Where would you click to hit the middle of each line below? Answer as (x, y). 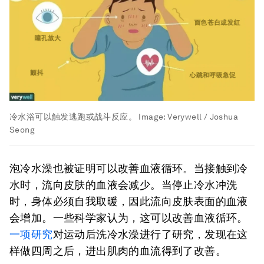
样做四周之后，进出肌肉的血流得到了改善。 (118, 250)
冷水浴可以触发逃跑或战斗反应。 (73, 116)
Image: (152, 116)
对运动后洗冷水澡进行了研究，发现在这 (150, 234)
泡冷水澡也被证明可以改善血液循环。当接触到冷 (129, 168)
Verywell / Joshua (203, 116)
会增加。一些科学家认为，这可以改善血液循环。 (129, 217)
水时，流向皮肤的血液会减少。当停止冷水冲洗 (123, 184)
